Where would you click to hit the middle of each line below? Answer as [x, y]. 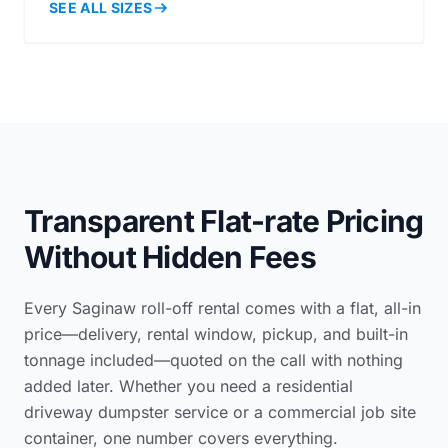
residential [314, 385]
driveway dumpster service [126, 411]
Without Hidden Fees [170, 256]
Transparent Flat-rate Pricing [224, 220]
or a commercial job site [322, 411]
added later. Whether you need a [150, 385]
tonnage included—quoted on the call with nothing [213, 359]
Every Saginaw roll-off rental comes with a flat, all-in [222, 307]
